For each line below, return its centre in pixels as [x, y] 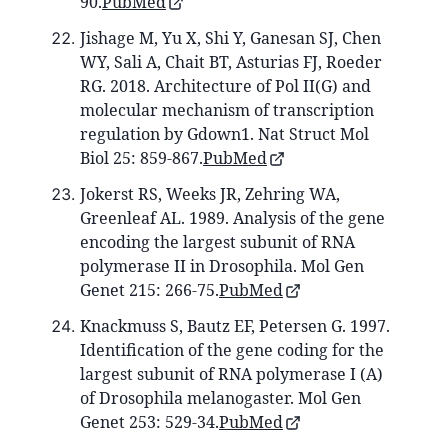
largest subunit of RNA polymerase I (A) [231, 373]
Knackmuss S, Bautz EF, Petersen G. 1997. [235, 325]
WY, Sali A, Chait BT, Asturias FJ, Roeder [231, 61]
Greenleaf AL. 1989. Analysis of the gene [232, 217]
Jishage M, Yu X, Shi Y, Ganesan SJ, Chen [230, 37]
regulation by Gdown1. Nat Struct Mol [224, 133]
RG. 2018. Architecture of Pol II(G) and [225, 85]
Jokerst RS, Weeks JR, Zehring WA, [210, 193]
